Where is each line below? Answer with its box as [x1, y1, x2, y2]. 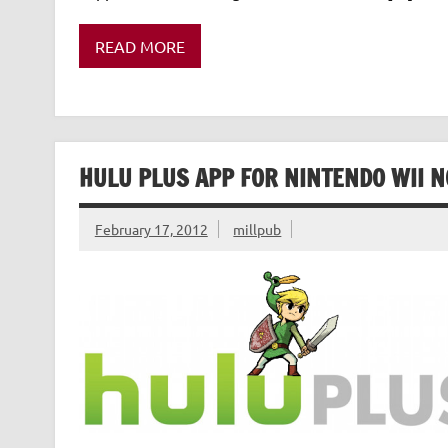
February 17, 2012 [94, 219, 208, 238]
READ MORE [94, 35, 185, 56]
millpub [233, 219, 282, 238]
